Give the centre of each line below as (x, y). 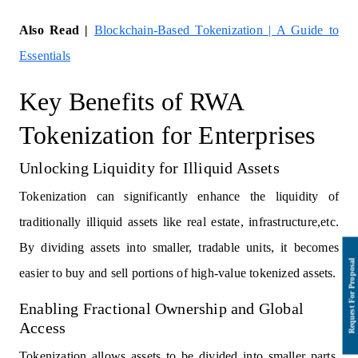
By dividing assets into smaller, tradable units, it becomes (179, 248)
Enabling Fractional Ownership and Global (162, 309)
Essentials (45, 56)
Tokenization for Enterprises (167, 135)
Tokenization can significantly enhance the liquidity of (179, 197)
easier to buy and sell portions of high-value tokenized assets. (178, 273)
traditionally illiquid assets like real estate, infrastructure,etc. (179, 222)
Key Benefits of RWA (131, 102)
